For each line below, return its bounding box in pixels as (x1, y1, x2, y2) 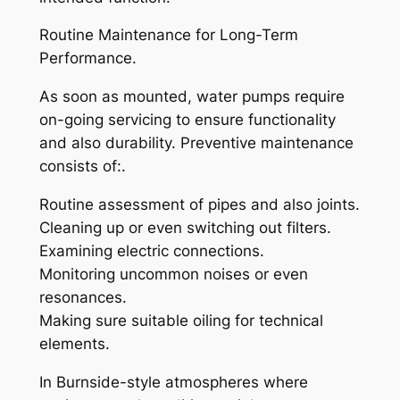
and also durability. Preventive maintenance (38, 134, 354, 153)
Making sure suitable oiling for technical (38, 311, 323, 329)
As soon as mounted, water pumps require (38, 87, 345, 106)
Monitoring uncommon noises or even (38, 264, 308, 283)
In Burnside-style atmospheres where (38, 372, 308, 391)
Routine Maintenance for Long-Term (38, 26, 298, 45)
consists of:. (38, 157, 126, 176)
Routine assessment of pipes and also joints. (38, 195, 360, 213)
